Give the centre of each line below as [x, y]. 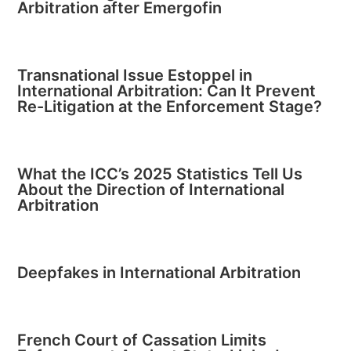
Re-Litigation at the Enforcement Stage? [170, 107]
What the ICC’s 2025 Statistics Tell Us [160, 174]
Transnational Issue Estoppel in [135, 75]
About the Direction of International [151, 190]
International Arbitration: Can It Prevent [167, 91]
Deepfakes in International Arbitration [159, 273]
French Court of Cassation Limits [142, 340]
